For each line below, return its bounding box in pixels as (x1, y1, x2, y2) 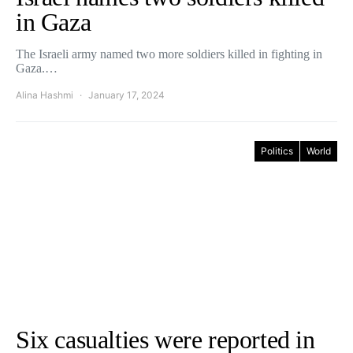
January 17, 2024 (88, 88, 165, 101)
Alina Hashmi (16, 88, 73, 101)
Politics (261, 144, 293, 157)
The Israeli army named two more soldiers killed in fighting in (16, 46, 322, 61)
